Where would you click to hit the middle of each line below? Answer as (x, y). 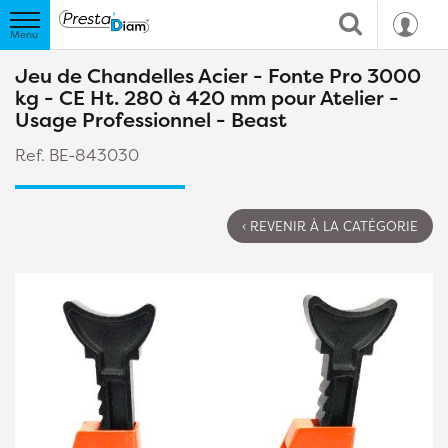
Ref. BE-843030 (77, 155)
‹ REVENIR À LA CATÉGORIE (330, 226)
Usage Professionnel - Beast (151, 119)
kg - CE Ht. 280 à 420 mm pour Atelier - (207, 97)
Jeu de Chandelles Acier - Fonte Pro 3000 (218, 75)
